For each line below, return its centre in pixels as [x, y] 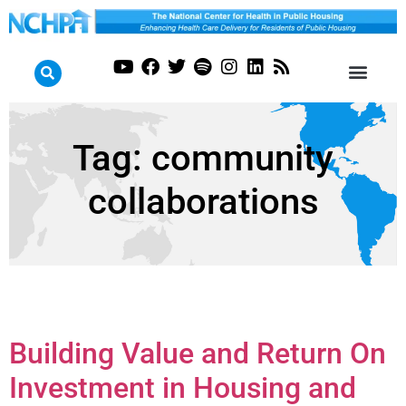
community [242, 158]
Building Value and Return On [198, 353]
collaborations [203, 201]
